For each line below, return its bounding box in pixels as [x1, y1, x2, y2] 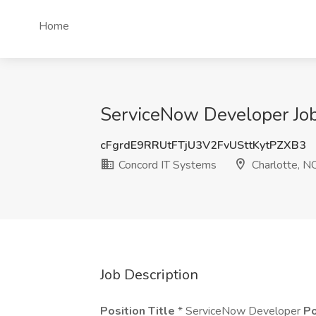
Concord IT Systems [116, 157, 217, 173]
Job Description [100, 265, 198, 284]
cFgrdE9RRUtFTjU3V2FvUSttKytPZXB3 [100, 138, 306, 153]
